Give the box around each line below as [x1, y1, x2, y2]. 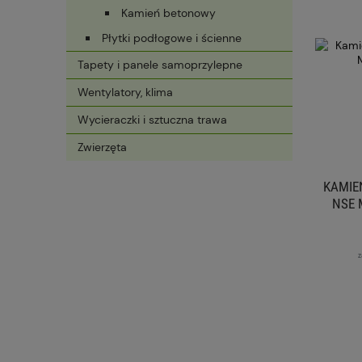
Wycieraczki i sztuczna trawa [78, 112, 227, 128]
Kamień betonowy [121, 6, 216, 21]
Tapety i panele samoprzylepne [78, 57, 242, 73]
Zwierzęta [78, 140, 127, 155]
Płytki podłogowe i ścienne [102, 31, 242, 46]
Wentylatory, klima [78, 85, 173, 100]
